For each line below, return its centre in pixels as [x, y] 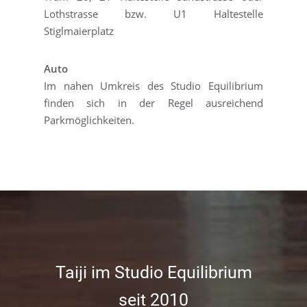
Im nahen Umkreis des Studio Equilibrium [153, 86]
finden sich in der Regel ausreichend [153, 103]
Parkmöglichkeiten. [89, 120]
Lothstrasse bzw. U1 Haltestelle [153, 14]
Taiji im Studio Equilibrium [153, 272]
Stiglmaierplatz [79, 31]
